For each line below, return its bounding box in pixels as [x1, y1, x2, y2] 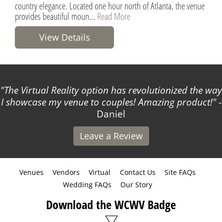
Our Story [120, 179, 152, 189]
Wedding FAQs [62, 179, 111, 189]
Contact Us [119, 167, 156, 177]
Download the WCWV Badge [46, 196, 176, 213]
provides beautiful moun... [15, 9, 97, 23]
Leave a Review [79, 129, 143, 142]
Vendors [52, 167, 80, 177]
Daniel [97, 107, 125, 120]
